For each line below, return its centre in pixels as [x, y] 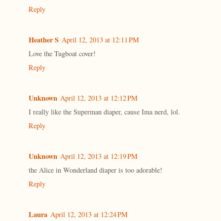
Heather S [44, 39]
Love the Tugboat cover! [62, 53]
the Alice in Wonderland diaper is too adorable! [95, 170]
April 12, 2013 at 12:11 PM [100, 39]
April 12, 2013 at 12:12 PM [99, 98]
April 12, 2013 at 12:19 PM [99, 156]
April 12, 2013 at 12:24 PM [89, 214]
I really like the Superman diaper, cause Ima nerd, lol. [104, 111]
